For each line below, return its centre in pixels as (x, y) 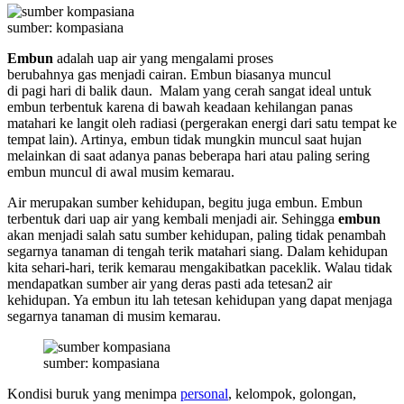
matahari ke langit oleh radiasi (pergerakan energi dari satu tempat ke (202, 123)
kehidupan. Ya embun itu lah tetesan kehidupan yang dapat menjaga (200, 299)
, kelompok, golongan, (292, 393)
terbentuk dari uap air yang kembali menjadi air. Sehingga (173, 218)
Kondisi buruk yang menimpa (94, 393)
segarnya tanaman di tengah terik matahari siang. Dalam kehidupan (197, 251)
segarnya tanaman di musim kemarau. (114, 316)
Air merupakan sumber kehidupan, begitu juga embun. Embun (185, 202)
